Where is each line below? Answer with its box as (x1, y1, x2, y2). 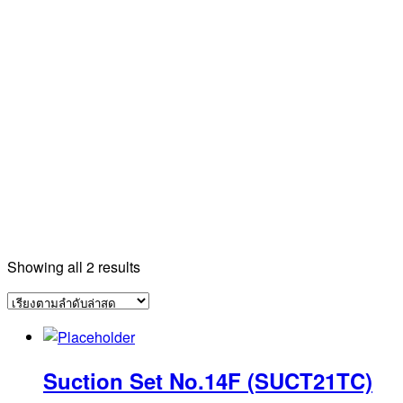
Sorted (139, 255, 182, 276)
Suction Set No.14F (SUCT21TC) (43, 364, 372, 396)
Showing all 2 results (7, 256, 140, 277)
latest (139, 297, 174, 318)
